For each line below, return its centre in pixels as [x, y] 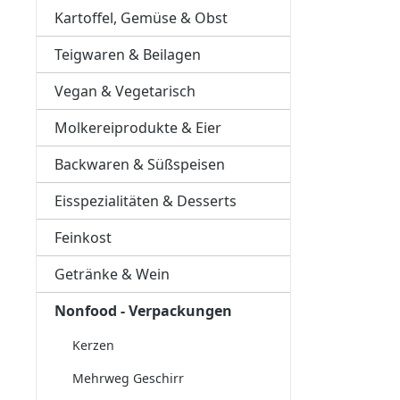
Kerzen [93, 345]
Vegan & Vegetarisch [125, 91]
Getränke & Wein [112, 274]
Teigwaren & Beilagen [128, 54]
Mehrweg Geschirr [128, 378]
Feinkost [83, 237]
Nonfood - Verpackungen [143, 311]
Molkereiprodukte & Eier [138, 128]
